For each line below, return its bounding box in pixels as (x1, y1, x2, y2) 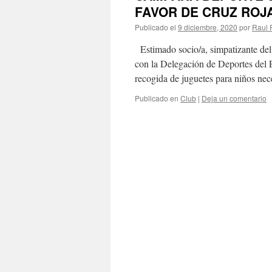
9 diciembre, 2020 (178, 22, 237, 32)
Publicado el (135, 22, 176, 32)
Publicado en (135, 93, 178, 103)
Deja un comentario (202, 93, 267, 103)
